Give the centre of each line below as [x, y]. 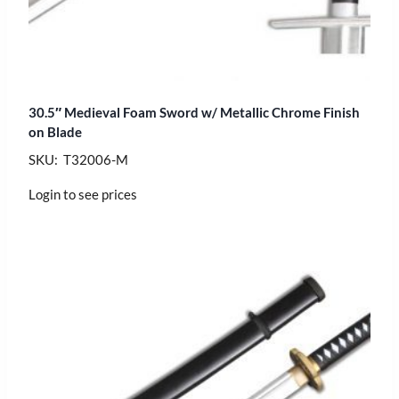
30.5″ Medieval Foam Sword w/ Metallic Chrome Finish [194, 112]
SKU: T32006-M [78, 159]
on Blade [55, 131]
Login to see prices [83, 194]
